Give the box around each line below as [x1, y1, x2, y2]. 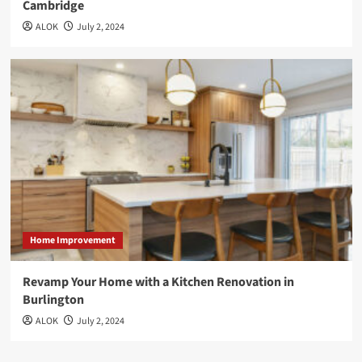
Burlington [22, 291, 84, 309]
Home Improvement [29, 234, 116, 247]
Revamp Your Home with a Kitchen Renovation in [22, 273, 294, 291]
